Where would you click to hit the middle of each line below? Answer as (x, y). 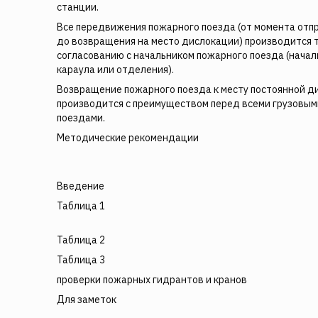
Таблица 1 (81, 206)
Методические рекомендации (128, 138)
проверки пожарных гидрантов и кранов (152, 280)
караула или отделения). (115, 70)
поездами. (81, 118)
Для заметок (87, 300)
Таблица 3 (81, 260)
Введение (81, 186)
